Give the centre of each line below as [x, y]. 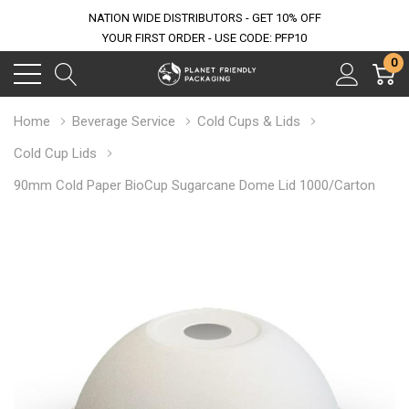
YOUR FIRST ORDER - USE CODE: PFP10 [204, 38]
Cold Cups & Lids [249, 121]
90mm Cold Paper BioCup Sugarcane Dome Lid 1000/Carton [194, 185]
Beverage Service [124, 121]
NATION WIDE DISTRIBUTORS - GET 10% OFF [204, 18]
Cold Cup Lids [55, 153]
